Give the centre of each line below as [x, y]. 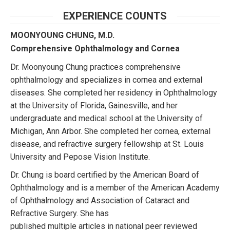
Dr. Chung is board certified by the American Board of [105, 175]
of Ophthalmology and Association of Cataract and [100, 200]
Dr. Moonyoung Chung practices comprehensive [95, 67]
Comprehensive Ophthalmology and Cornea [95, 49]
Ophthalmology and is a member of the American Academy [115, 188]
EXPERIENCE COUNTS [115, 16]
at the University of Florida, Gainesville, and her [94, 106]
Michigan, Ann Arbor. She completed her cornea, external [110, 131]
